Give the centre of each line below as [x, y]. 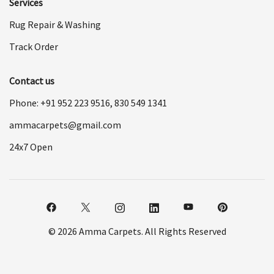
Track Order [34, 46]
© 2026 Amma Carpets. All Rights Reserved [137, 231]
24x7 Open [31, 146]
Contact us [32, 80]
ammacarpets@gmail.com [65, 124]
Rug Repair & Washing [55, 24]
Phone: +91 [33, 102]
